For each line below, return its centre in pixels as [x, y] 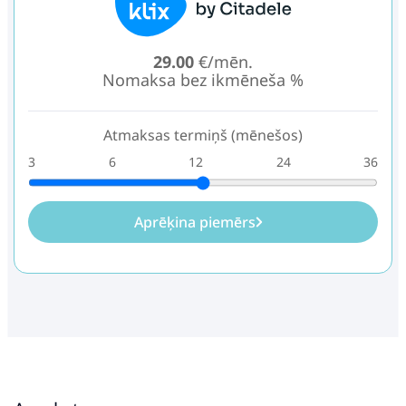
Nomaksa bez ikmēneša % [203, 80]
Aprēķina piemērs [195, 222]
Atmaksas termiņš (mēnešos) [203, 135]
